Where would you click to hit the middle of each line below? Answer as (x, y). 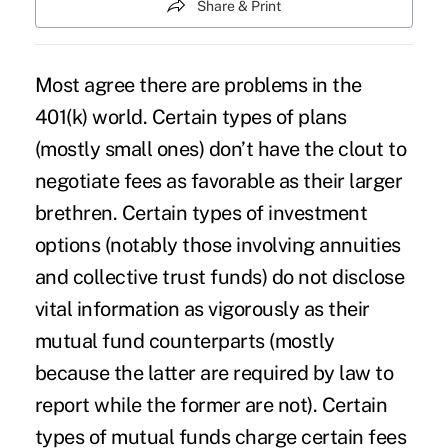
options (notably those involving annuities (217, 244)
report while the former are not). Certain (211, 404)
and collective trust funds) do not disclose (219, 276)
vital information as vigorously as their (202, 308)
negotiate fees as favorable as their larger (218, 180)
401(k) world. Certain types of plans (190, 116)
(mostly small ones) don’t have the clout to (220, 148)
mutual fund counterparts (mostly (184, 340)
